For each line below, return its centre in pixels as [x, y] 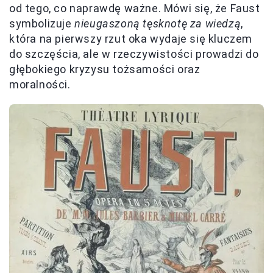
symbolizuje [42, 23]
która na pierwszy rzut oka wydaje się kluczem [131, 38]
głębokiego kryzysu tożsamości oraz [105, 69]
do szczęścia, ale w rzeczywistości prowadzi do [134, 54]
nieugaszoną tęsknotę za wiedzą [158, 23]
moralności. [40, 84]
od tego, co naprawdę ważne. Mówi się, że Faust [135, 8]
